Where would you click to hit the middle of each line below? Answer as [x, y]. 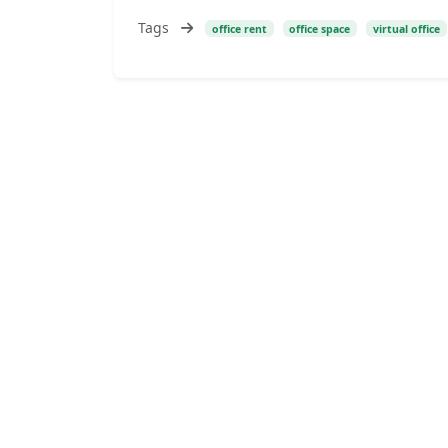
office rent [239, 28]
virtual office [407, 28]
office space [320, 28]
